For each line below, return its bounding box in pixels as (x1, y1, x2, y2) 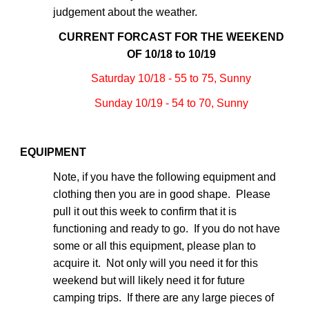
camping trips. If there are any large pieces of (53, 291, 275, 303)
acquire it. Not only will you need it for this (53, 257, 259, 269)
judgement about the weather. (53, 6, 198, 18)
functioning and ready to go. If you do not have (53, 222, 281, 235)
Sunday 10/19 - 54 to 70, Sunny (94, 97, 248, 109)
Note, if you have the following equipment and (53, 170, 277, 183)
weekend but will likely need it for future (53, 274, 246, 286)
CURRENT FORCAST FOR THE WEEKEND (58, 30, 284, 43)
